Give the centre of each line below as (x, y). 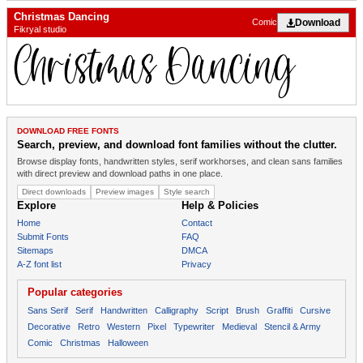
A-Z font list (39, 264)
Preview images (125, 191)
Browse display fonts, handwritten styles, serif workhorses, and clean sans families (180, 161)
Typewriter (194, 326)
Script (217, 310)
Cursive (315, 310)
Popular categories (75, 292)
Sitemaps (35, 250)
